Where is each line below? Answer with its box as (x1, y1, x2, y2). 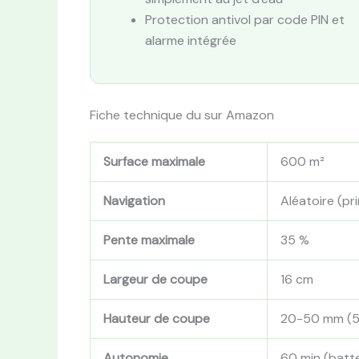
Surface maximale (103, 153, 205, 171)
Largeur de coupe (103, 271, 208, 288)
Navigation (103, 192, 165, 210)
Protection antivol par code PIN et (145, 11, 345, 29)
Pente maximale (103, 232, 195, 249)
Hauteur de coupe (103, 310, 210, 328)
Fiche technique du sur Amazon (90, 107, 274, 124)
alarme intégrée (145, 32, 236, 50)
